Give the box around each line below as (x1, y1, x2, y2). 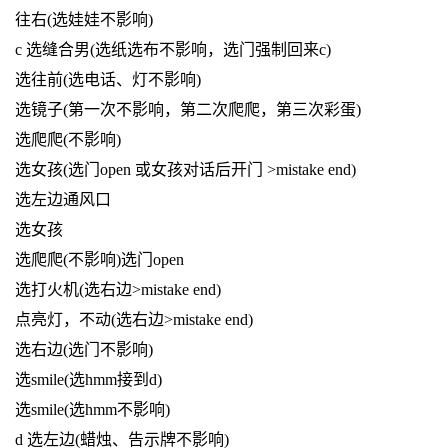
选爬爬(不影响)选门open (14, 251, 184, 269)
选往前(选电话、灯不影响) (14, 71, 201, 89)
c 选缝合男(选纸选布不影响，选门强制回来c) (14, 41, 331, 59)
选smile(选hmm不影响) (14, 401, 170, 419)
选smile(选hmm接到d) (14, 371, 162, 389)
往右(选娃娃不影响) (14, 11, 153, 29)
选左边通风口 (14, 191, 111, 209)
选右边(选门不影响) (14, 341, 153, 359)
